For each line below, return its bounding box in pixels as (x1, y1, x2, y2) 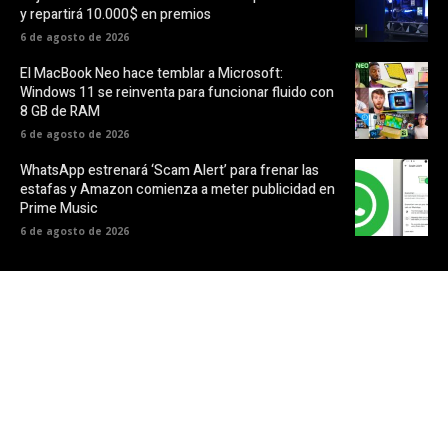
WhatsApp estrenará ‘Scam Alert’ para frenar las (20, 160, 319, 182)
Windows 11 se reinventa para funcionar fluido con (20, 82, 334, 104)
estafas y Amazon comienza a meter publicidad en (20, 179, 335, 201)
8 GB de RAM (20, 101, 100, 123)
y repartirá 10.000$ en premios (20, 3, 211, 25)
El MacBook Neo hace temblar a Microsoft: (20, 63, 283, 85)
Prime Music (20, 198, 98, 220)
